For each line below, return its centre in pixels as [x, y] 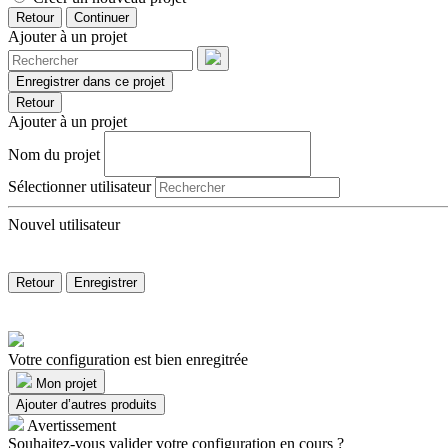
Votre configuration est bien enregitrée [128, 359]
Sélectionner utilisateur [79, 186]
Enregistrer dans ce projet [90, 81]
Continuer [101, 17]
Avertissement [71, 425]
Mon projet [66, 383]
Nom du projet [54, 154]
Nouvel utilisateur [64, 224]
